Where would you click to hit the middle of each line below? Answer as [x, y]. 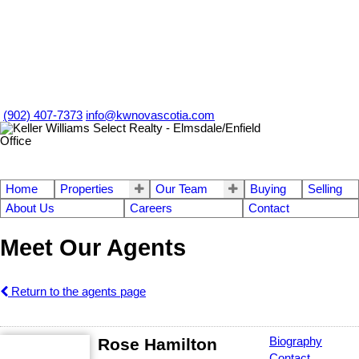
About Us [30, 208]
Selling [325, 189]
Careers [151, 208]
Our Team [182, 189]
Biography [296, 341]
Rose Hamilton [157, 344]
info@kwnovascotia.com [150, 115]
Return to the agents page [77, 291]
